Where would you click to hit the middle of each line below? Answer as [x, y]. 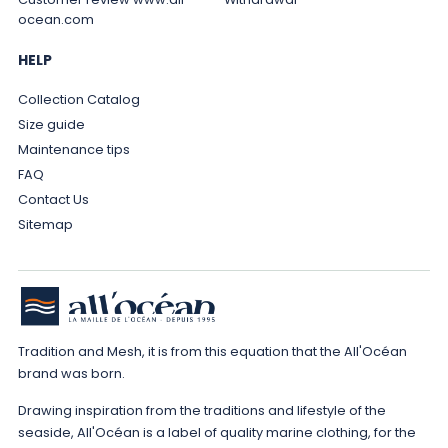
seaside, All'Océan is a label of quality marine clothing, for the [216, 433]
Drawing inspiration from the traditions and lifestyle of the [201, 411]
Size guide [51, 125]
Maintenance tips [73, 150]
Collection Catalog [78, 100]
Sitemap [45, 225]
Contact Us [53, 200]
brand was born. [71, 374]
